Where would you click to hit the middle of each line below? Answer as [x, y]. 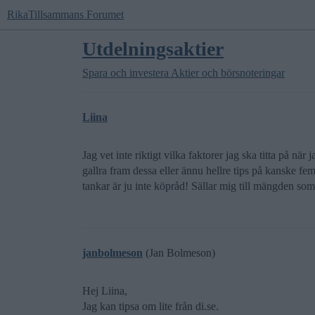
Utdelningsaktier [153, 49]
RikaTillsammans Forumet [65, 14]
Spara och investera [126, 73]
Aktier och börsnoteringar [228, 73]
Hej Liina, [105, 291]
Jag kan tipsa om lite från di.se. [150, 306]
